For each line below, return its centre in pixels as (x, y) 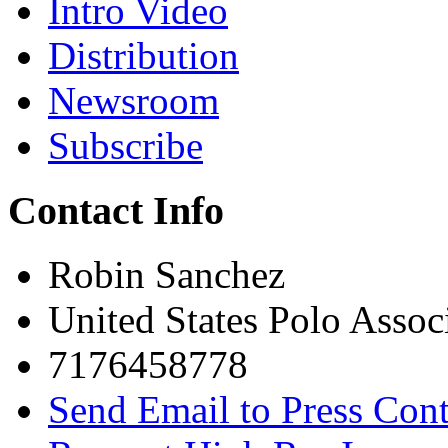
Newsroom (133, 100)
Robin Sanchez (166, 275)
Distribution (143, 55)
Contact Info (116, 210)
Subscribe (125, 145)
